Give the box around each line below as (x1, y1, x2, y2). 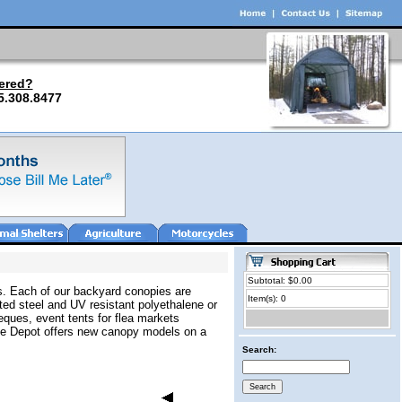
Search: (242, 345, 276, 354)
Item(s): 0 (248, 293, 286, 303)
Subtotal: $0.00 (248, 275, 312, 285)
